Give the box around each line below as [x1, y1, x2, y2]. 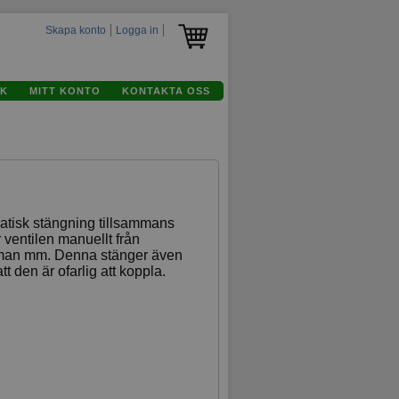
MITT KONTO [29, 85, 101, 96]
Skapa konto [45, 24, 106, 37]
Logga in [116, 24, 159, 37]
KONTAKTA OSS [122, 85, 210, 96]
